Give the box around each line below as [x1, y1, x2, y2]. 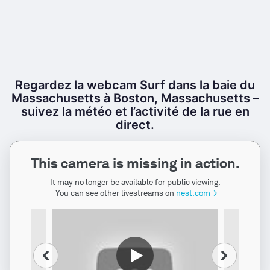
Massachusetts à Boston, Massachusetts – [11, 91, 259, 105]
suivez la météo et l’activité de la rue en [20, 104, 250, 119]
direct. [116, 118, 154, 132]
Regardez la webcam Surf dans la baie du [15, 78, 255, 92]
